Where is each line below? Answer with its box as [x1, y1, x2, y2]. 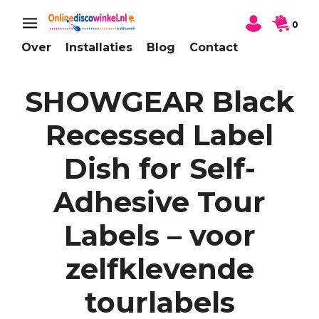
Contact [189, 41, 238, 55]
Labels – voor [63, 218, 256, 253]
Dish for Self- [63, 151, 256, 187]
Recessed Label [46, 117, 273, 153]
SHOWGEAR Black [25, 84, 294, 120]
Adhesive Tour [53, 184, 266, 220]
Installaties [66, 41, 132, 55]
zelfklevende [65, 251, 254, 287]
